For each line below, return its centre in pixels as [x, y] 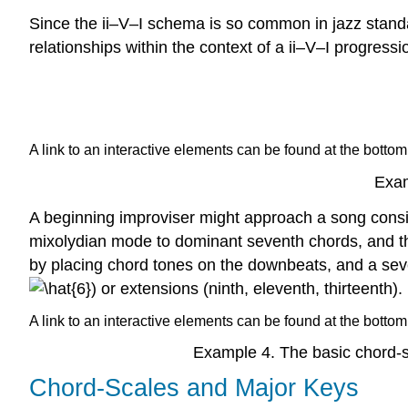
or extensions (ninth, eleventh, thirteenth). [250, 288]
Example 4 [231, 353]
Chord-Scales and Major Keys [194, 388]
